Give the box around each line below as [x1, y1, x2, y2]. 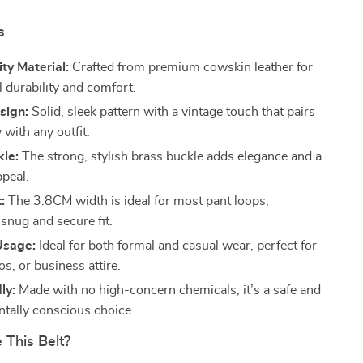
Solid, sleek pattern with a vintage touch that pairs [28, 105, 316, 118]
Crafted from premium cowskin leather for [69, 61, 314, 74]
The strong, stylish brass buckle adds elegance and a [19, 150, 322, 163]
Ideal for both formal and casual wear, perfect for [36, 239, 318, 252]
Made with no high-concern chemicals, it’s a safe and [15, 284, 322, 297]
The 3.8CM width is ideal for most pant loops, [5, 194, 270, 207]
